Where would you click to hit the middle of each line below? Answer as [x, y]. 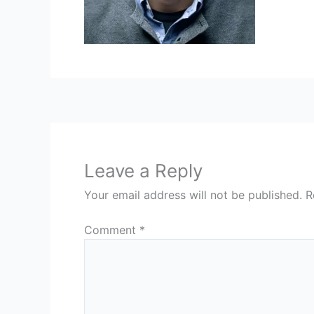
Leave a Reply [143, 171]
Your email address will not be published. [193, 195]
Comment [112, 230]
